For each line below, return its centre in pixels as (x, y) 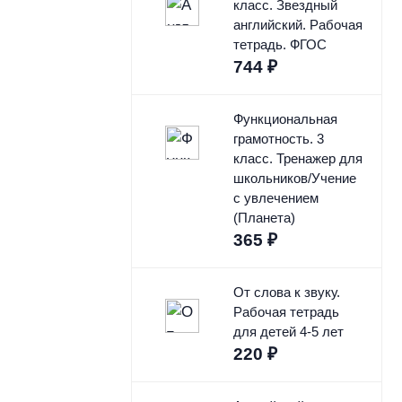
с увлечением (275, 198)
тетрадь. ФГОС (280, 45)
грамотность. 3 (278, 139)
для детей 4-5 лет (288, 332)
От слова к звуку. (286, 293)
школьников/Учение (294, 179)
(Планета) (264, 218)
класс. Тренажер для (297, 159)
